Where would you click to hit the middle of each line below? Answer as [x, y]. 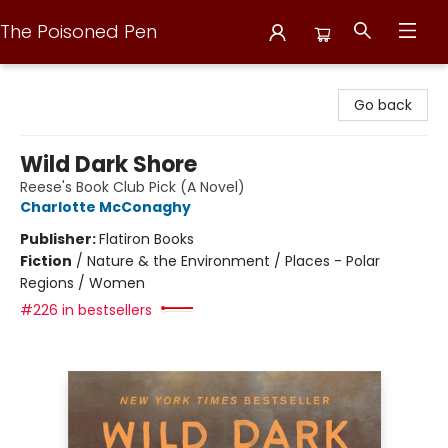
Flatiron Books [146, 239]
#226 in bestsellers [86, 310]
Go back [383, 105]
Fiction [46, 261]
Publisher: [59, 239]
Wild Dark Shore [108, 164]
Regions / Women [82, 283]
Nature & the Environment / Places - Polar [233, 261]
